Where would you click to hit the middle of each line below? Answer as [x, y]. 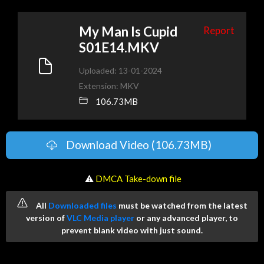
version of [46, 217]
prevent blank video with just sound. [132, 230]
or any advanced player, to [186, 217]
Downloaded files [82, 205]
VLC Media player [100, 217]
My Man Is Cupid [128, 32]
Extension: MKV [109, 86]
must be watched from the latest [182, 205]
